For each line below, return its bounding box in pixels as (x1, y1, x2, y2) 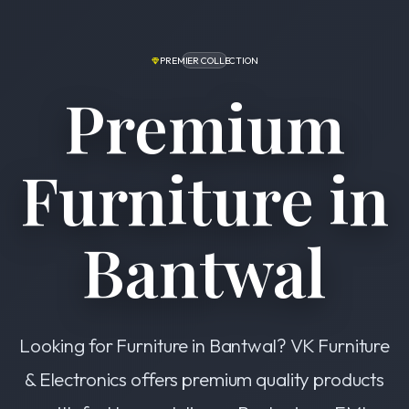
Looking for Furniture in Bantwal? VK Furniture (18, 333, 391, 358)
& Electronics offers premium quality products (24, 367, 385, 392)
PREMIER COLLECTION (160, 54, 258, 67)
